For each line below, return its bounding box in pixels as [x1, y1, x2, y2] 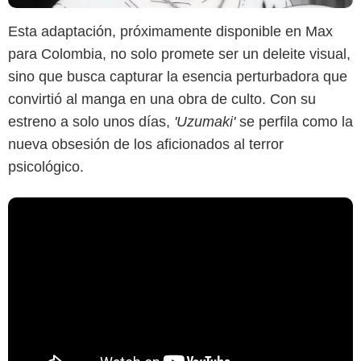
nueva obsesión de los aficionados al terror [8, 136, 284, 153]
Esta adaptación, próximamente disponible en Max [8, 23, 333, 40]
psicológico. [8, 159, 84, 176]
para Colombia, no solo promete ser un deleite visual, [8, 46, 351, 63]
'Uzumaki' [174, 114, 239, 131]
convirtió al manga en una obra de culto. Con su [8, 91, 316, 108]
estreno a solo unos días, [8, 114, 174, 131]
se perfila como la [239, 114, 353, 131]
